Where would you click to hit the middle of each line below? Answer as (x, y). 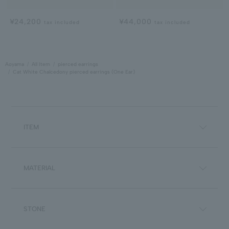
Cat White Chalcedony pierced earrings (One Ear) (74, 72)
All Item (41, 64)
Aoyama (15, 64)
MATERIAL (40, 168)
